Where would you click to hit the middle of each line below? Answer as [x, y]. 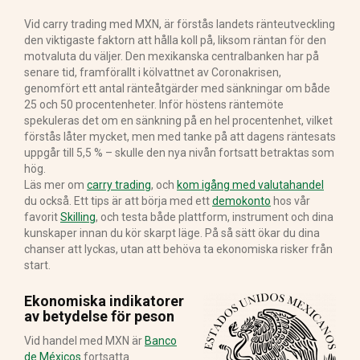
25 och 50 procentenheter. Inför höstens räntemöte [154, 104]
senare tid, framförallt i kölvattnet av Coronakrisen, [153, 72]
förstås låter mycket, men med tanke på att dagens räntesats [180, 136]
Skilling [78, 217]
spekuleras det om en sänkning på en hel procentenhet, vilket [178, 120]
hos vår [290, 200]
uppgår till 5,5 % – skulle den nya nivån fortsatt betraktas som [179, 152]
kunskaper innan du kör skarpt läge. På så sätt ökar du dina [172, 233]
